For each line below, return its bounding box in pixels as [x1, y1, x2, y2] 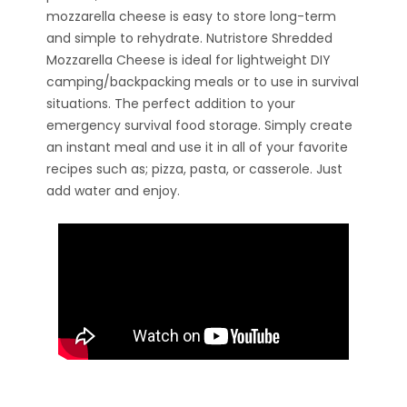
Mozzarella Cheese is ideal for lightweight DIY [46, 50, 331, 69]
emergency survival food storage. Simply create [46, 115, 352, 134]
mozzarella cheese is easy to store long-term [46, 6, 336, 25]
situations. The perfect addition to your [46, 94, 295, 113]
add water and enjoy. [46, 181, 180, 200]
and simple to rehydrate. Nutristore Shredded [46, 28, 333, 47]
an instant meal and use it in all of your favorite [46, 137, 348, 156]
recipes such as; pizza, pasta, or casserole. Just [46, 159, 342, 178]
